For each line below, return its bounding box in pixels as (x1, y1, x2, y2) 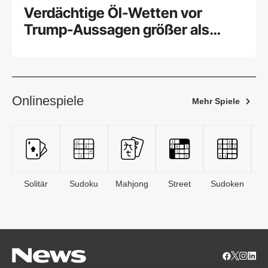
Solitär (24, 179, 48, 189)
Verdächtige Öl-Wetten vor (24, 4, 202, 22)
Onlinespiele (12, 93, 84, 109)
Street (168, 179, 191, 189)
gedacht (24, 38, 78, 56)
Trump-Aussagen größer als (24, 21, 209, 39)
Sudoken (211, 179, 244, 189)
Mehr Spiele (192, 96, 240, 106)
